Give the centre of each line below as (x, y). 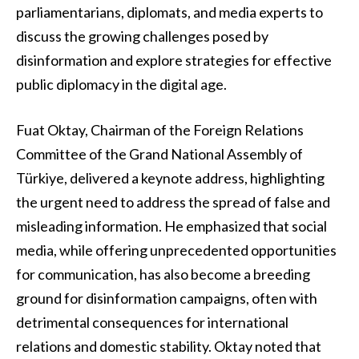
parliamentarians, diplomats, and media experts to (169, 12)
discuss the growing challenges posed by (142, 36)
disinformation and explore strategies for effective (174, 60)
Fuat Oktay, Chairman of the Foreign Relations (160, 130)
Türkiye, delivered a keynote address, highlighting (170, 178)
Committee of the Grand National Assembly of (159, 154)
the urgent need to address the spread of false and (173, 202)
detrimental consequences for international (152, 323)
